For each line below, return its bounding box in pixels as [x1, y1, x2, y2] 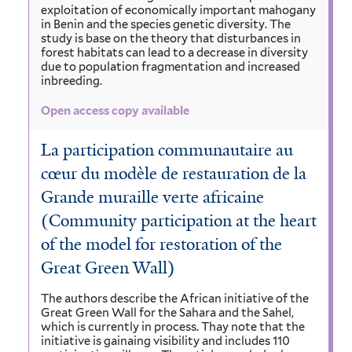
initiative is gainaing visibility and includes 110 [41, 334, 290, 349]
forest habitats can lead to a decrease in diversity [41, 46, 308, 60]
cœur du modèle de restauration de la [41, 163, 306, 185]
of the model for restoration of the [41, 233, 282, 256]
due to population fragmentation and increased [41, 60, 300, 75]
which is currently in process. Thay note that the [41, 320, 305, 335]
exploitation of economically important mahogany [41, 3, 316, 18]
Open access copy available [41, 103, 189, 118]
